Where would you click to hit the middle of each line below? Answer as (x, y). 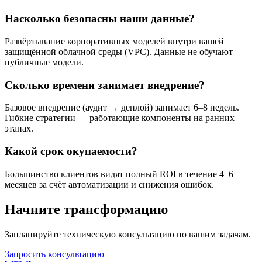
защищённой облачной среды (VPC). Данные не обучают (119, 52)
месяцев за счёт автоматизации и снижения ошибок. (109, 184)
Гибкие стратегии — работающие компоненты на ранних (120, 118)
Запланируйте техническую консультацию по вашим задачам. (128, 234)
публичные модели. (44, 63)
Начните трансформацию (86, 209)
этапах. (19, 129)
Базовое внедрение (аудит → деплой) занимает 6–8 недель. (122, 108)
